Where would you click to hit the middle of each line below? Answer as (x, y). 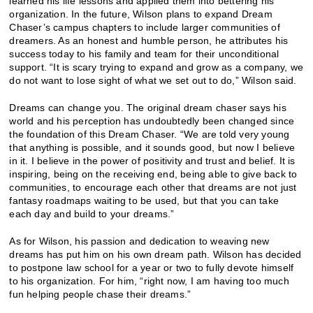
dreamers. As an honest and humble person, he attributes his (149, 41)
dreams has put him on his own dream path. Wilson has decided (155, 255)
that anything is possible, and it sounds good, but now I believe (152, 148)
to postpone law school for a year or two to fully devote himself (152, 268)
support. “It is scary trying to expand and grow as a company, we (156, 67)
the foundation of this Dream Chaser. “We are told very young (150, 134)
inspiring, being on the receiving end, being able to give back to (153, 174)
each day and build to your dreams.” (92, 214)
